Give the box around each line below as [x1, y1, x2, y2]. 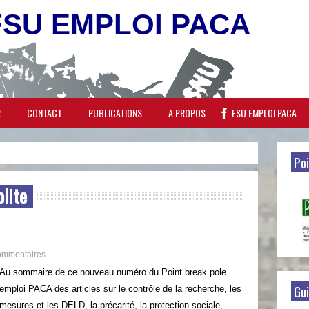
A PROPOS [168, 106, 206, 120]
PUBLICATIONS [88, 106, 142, 120]
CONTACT [27, 106, 62, 120]
